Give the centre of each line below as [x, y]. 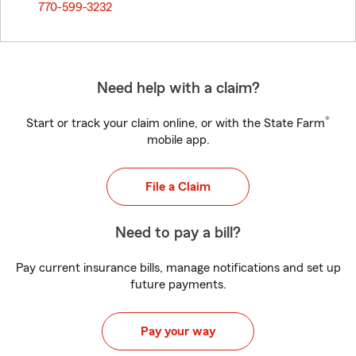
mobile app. [178, 140]
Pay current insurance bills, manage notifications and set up [178, 268]
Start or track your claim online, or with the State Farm [176, 123]
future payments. [178, 284]
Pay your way [178, 331]
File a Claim [178, 187]
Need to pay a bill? [178, 233]
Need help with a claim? [178, 88]
